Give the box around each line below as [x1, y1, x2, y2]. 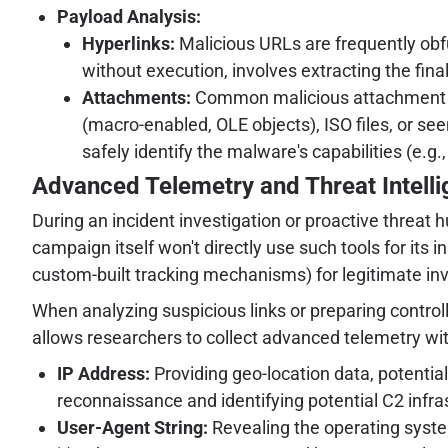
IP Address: [57, 363, 150, 385]
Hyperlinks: [82, 32, 175, 54]
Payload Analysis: [57, 5, 201, 27]
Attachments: [82, 86, 191, 108]
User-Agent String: [57, 417, 208, 439]
